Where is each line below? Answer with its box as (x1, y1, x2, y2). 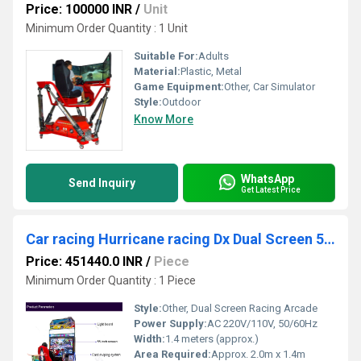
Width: (134, 333, 165, 345)
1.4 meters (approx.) (165, 333, 259, 345)
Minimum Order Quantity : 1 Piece (26, 274, 196, 287)
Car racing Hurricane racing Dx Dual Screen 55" (324, 230, 335, 247)
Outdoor (162, 96, 201, 108)
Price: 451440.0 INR (26, 254, 143, 269)
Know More (134, 113, 193, 126)
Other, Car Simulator (224, 81, 315, 93)
